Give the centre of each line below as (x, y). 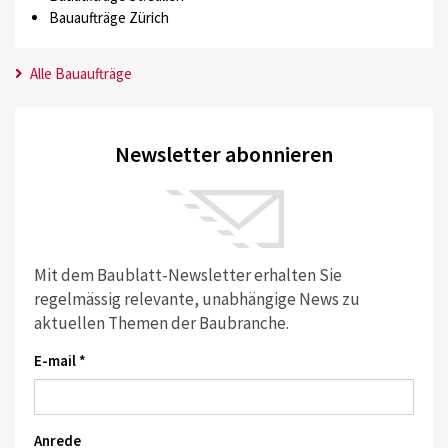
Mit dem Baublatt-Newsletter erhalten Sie (187, 274)
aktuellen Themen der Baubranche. (161, 322)
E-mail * (59, 360)
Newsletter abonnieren (224, 154)
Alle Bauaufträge (79, 73)
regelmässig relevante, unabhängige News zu (196, 298)
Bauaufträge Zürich (108, 18)
